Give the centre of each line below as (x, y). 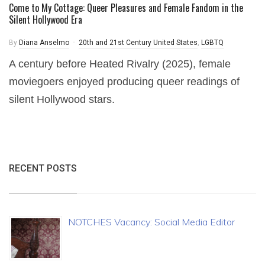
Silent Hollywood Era (46, 20)
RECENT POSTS (43, 168)
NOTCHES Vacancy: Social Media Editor (151, 222)
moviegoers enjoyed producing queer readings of (124, 82)
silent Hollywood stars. (62, 99)
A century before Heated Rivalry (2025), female (120, 64)
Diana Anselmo (44, 43)
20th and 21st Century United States (138, 43)
